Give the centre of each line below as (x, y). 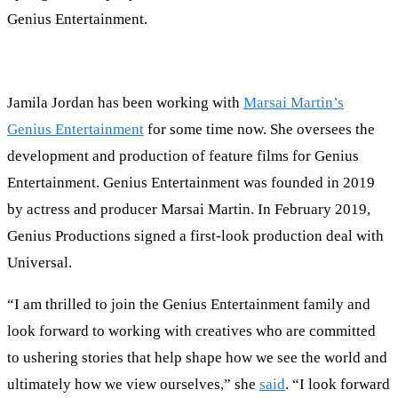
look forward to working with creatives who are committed (191, 331)
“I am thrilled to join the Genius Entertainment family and (189, 305)
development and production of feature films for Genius (183, 156)
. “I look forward (338, 385)
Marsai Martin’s (294, 103)
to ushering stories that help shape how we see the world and (197, 358)
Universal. (40, 263)
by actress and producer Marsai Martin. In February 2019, (189, 210)
